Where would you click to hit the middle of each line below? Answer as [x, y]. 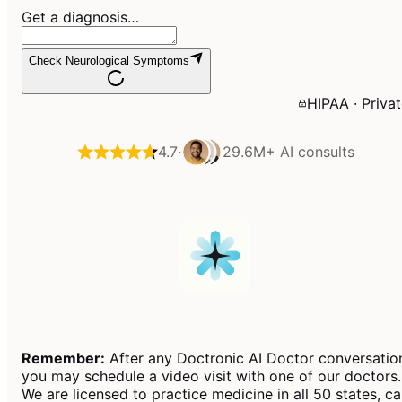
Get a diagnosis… [80, 17]
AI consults [315, 152]
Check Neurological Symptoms [109, 61]
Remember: [63, 358]
